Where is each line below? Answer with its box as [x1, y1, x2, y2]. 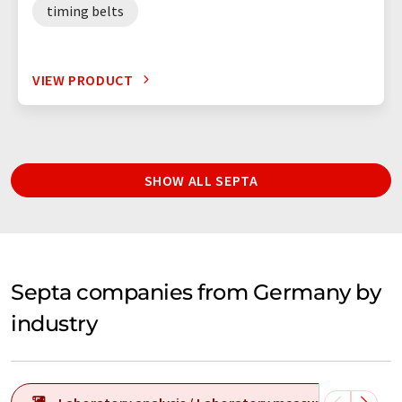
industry [11, 310, 98, 336]
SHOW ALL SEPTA [144, 170, 258, 189]
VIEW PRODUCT [32, 70, 134, 89]
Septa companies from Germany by [11, 278, 381, 305]
